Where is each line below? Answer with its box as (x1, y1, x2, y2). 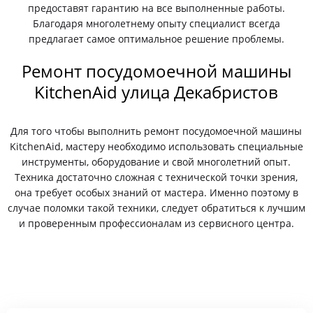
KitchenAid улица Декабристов (34, 80, 279, 103)
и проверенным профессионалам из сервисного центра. (18, 217, 294, 230)
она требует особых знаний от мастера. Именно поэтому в (14, 186, 298, 199)
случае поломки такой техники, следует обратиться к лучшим (7, 201, 305, 214)
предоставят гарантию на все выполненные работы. (27, 1, 285, 15)
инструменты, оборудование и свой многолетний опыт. (22, 155, 291, 168)
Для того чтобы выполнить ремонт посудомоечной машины (10, 124, 303, 138)
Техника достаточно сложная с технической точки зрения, (15, 170, 298, 184)
